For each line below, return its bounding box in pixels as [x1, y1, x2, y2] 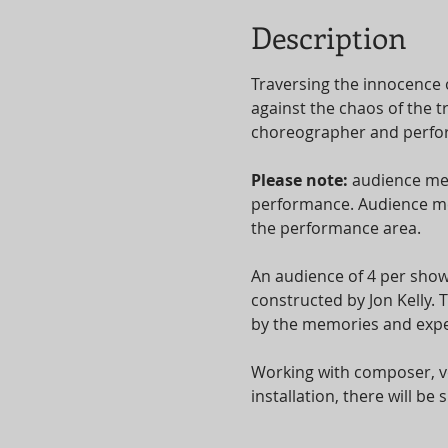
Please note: [250, 169, 352, 191]
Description [250, 17, 406, 57]
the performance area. [250, 217, 421, 239]
